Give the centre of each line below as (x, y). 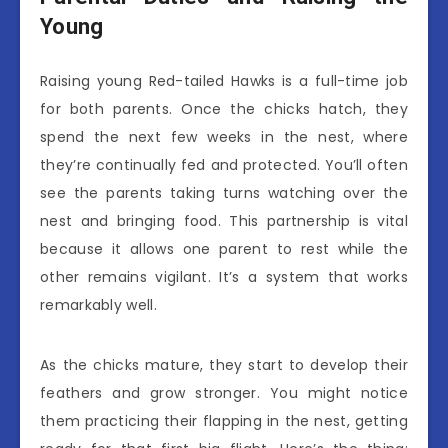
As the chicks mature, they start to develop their (224, 365)
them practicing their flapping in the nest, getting (224, 421)
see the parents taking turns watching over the (224, 193)
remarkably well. (98, 305)
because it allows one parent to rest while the (224, 249)
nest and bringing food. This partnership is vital (224, 221)
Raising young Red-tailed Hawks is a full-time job (224, 81)
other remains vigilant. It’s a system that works (224, 277)
